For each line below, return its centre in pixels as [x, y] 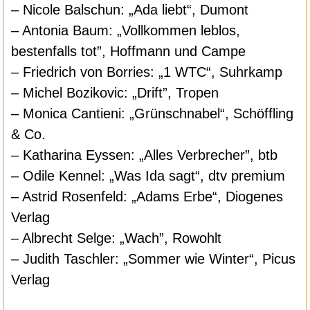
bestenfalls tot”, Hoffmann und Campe [129, 51]
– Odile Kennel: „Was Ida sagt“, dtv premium [148, 175]
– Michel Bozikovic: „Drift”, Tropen [115, 92]
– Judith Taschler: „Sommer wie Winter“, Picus [154, 258]
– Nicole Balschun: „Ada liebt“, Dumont [130, 9]
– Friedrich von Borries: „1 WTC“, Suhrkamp [147, 72]
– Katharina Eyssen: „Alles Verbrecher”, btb [145, 155]
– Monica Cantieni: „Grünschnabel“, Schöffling [153, 113]
